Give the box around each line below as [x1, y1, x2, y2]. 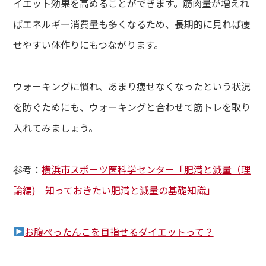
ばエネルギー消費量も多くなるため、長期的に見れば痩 [13, 16, 251, 31]
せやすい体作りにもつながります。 [13, 37, 164, 52]
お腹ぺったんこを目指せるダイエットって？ [24, 224, 214, 239]
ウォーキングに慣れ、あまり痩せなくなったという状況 [13, 78, 251, 93]
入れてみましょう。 [13, 120, 99, 135]
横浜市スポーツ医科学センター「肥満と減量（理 [42, 161, 251, 176]
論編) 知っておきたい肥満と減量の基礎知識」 [13, 182, 216, 197]
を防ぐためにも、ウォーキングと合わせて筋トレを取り [13, 99, 251, 114]
